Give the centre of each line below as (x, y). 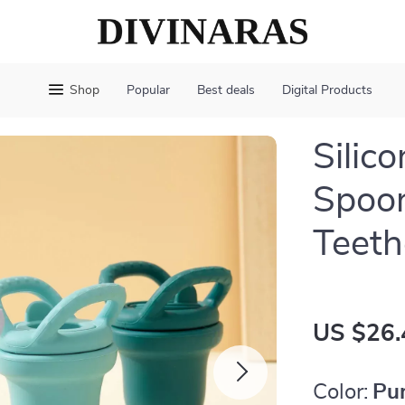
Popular (148, 90)
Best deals (226, 90)
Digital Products (327, 90)
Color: (341, 392)
